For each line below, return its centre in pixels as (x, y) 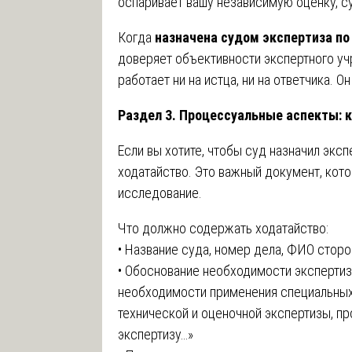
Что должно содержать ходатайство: (223, 228)
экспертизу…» (156, 334)
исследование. (160, 192)
